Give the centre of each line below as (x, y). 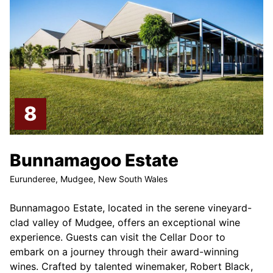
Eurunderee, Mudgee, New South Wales (89, 179)
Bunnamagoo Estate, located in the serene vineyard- (131, 207)
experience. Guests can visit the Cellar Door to (118, 237)
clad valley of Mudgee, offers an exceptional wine (125, 222)
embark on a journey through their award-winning (125, 251)
